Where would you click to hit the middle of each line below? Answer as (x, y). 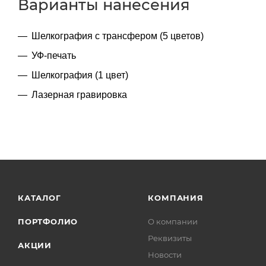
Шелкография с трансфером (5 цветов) (118, 36)
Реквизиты (170, 238)
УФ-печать (54, 55)
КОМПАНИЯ (176, 198)
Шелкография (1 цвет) (80, 75)
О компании (173, 221)
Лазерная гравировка (79, 94)
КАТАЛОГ (39, 198)
